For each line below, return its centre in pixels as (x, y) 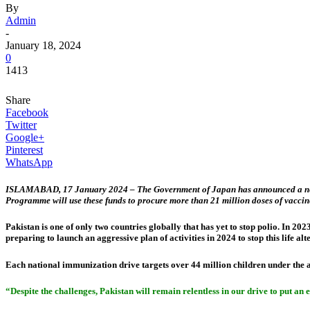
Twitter (21, 125)
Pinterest (24, 150)
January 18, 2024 (43, 45)
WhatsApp (29, 162)
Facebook (27, 112)
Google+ (25, 137)
